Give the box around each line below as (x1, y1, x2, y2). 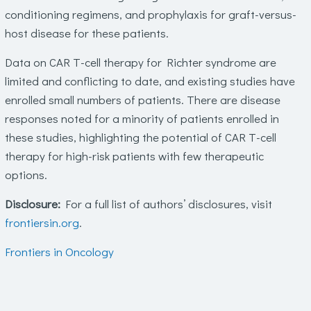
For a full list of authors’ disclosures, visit (60, 196, 272, 212)
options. (4, 167, 47, 183)
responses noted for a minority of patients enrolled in (4, 110, 279, 126)
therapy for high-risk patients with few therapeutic (4, 148, 264, 164)
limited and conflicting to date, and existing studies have (4, 73, 295, 89)
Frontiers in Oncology (4, 244, 114, 260)
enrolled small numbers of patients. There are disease (4, 92, 280, 108)
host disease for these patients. (4, 25, 169, 41)
